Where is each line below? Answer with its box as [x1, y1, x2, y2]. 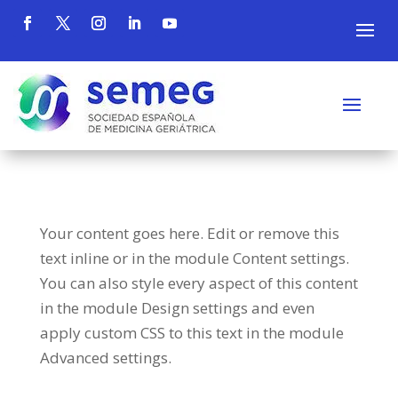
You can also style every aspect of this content [39, 273, 358, 293]
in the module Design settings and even [39, 298, 314, 318]
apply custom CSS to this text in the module [39, 322, 344, 343]
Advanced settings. [39, 347, 171, 368]
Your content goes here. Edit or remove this [39, 223, 339, 243]
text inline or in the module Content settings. [39, 248, 349, 268]
